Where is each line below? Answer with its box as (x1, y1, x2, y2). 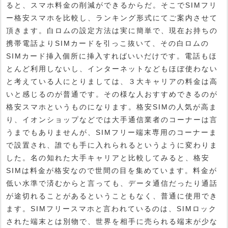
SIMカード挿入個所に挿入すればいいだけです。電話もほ (6, 51, 217, 60)
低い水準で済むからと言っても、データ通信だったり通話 (6, 179, 218, 187)
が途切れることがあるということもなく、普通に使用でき (6, 191, 218, 200)
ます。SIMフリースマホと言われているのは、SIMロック (6, 204, 217, 213)
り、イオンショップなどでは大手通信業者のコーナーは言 (6, 115, 218, 124)
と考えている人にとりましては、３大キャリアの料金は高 (6, 77, 218, 85)
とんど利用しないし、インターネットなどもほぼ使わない (6, 64, 218, 73)
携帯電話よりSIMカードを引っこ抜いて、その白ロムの (6, 39, 209, 47)
